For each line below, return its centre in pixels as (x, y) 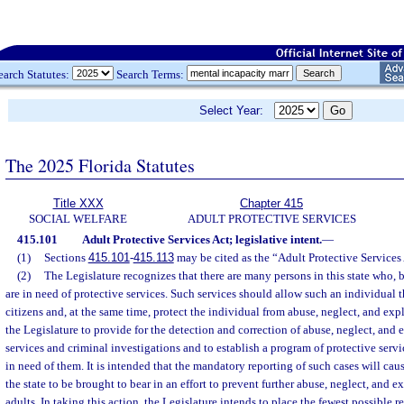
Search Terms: (150, 74)
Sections (66, 257)
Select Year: (237, 110)
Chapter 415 (271, 203)
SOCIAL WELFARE (78, 219)
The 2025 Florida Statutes (100, 165)
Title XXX (78, 203)
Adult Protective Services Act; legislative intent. (202, 239)
